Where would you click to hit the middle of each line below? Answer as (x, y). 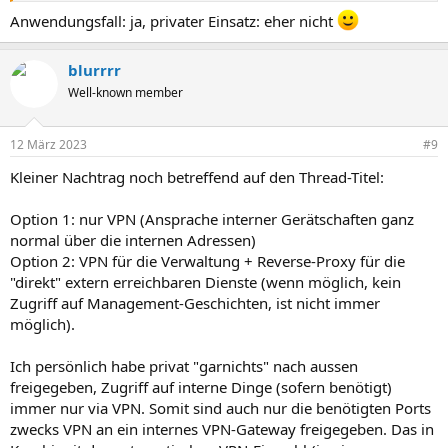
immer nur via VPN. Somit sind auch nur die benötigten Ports (220, 407)
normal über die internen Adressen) (133, 239)
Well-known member (125, 93)
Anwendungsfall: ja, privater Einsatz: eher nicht (173, 21)
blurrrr (94, 70)
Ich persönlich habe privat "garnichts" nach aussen (184, 365)
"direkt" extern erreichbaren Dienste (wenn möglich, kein (205, 281)
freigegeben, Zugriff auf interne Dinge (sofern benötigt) (201, 386)
